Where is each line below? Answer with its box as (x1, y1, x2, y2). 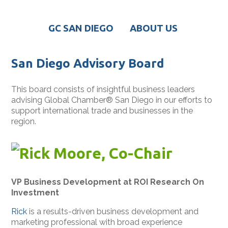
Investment (11, 187, 60, 197)
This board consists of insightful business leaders (11, 84, 195, 94)
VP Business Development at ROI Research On (11, 177, 205, 187)
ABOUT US (127, 22, 178, 34)
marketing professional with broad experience (11, 217, 183, 227)
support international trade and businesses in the (11, 105, 193, 116)
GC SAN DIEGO (48, 22, 116, 34)
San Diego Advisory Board (11, 56, 164, 70)
